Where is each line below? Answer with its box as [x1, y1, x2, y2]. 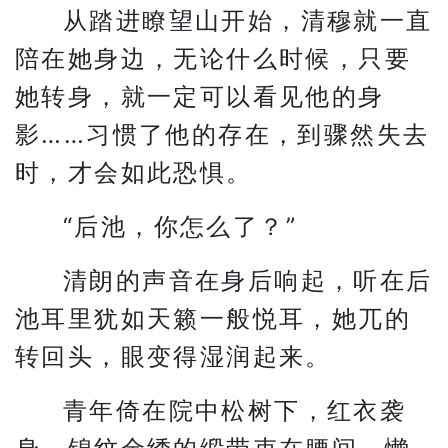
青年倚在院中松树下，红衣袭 [63, 396, 407, 425]
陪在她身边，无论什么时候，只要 [15, 44, 411, 73]
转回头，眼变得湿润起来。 [15, 342, 332, 371]
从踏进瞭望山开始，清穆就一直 [63, 6, 433, 35]
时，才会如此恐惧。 [15, 158, 253, 187]
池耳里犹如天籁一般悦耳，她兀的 [15, 304, 411, 333]
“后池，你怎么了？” [63, 212, 297, 241]
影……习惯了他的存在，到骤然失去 [15, 120, 430, 149]
